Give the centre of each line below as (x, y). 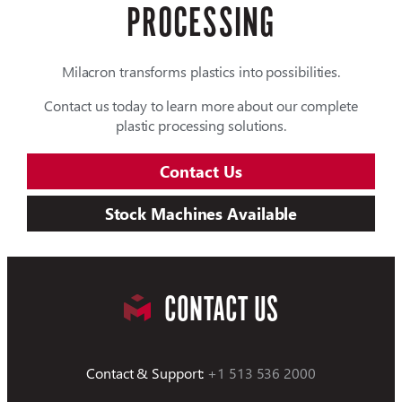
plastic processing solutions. (201, 126)
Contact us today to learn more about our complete (201, 106)
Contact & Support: (145, 372)
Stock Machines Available (201, 214)
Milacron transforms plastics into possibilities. (201, 72)
